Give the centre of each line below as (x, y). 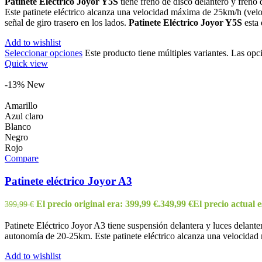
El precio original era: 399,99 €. (98, 204)
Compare (22, 158)
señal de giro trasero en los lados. (67, 22)
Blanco (18, 126)
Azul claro (24, 116)
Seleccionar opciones (44, 53)
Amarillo (21, 105)
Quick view (26, 63)
